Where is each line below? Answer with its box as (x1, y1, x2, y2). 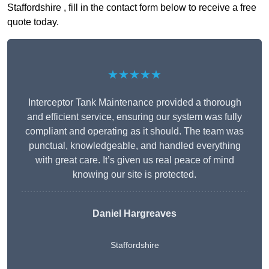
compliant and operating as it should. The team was (25, 126, 244, 137)
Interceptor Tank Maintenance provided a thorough (28, 97, 241, 108)
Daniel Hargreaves (92, 208, 177, 219)
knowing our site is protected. (73, 169, 196, 180)
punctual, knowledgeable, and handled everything (28, 141, 241, 151)
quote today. (7, 17, 59, 28)
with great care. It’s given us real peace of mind (35, 155, 234, 166)
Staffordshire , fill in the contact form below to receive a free (7, 2, 256, 13)
